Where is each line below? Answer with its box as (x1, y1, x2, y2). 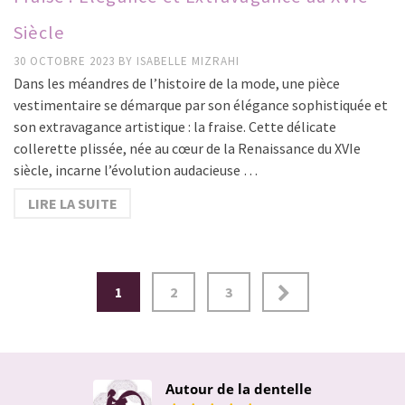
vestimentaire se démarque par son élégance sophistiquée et (14, 95, 388, 114)
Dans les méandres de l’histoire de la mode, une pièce (14, 73, 340, 92)
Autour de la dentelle (165, 379, 312, 398)
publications (13, 344, 131, 370)
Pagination (13, 271, 115, 297)
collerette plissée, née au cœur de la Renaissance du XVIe (14, 138, 361, 157)
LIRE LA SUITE (27, 193, 118, 212)
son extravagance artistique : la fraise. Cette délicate (14, 117, 336, 136)
